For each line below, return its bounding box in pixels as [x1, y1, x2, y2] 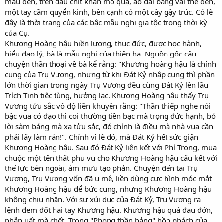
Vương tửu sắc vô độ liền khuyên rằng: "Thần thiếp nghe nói [5, 100, 211, 111]
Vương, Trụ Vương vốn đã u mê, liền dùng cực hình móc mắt [5, 173, 212, 183]
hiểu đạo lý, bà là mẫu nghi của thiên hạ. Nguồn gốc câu [5, 48, 196, 58]
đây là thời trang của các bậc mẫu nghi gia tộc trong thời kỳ [5, 17, 207, 27]
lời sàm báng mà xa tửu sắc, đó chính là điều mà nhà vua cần [5, 121, 213, 131]
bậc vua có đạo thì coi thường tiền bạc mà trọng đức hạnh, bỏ [5, 111, 216, 121]
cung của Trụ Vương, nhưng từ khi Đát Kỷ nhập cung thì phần [5, 69, 215, 79]
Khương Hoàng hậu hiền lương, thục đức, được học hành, [5, 38, 202, 48]
